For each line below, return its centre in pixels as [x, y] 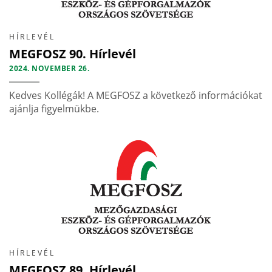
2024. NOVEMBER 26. [49, 69]
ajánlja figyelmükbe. [54, 109]
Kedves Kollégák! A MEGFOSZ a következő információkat [136, 96]
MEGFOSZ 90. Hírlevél [73, 54]
